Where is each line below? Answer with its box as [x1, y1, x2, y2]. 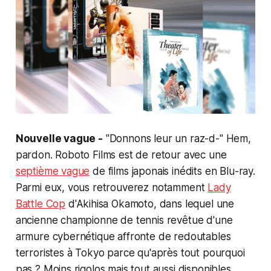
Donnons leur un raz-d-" [109, 132, 223, 145]
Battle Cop [15, 197, 66, 210]
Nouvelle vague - [15, 132, 103, 145]
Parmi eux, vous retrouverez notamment [15, 181, 208, 194]
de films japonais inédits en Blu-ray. [90, 165, 255, 177]
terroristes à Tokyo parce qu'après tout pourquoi [15, 246, 245, 259]
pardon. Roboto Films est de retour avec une [15, 148, 227, 161]
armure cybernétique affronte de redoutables [15, 230, 231, 243]
